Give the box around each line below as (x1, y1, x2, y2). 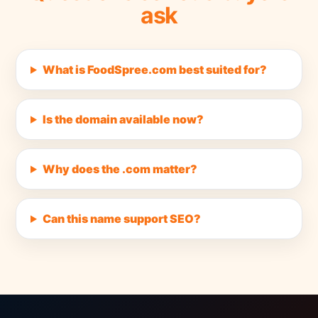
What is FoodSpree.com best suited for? (42, 62, 267, 77)
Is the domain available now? (42, 111, 204, 126)
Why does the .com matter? (42, 161, 197, 176)
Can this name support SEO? (42, 211, 201, 226)
